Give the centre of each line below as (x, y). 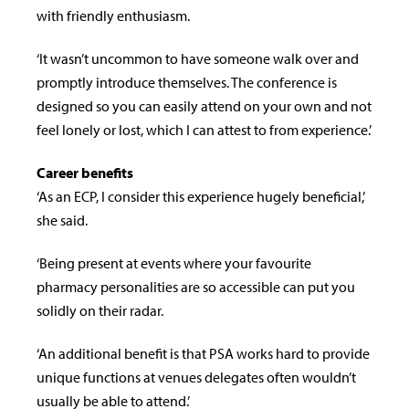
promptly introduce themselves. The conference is (187, 83)
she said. (62, 220)
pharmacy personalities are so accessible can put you (196, 287)
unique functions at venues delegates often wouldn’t (196, 378)
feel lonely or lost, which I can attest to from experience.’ (204, 130)
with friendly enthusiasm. (113, 16)
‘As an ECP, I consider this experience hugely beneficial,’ (200, 197)
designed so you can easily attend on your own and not (204, 106)
